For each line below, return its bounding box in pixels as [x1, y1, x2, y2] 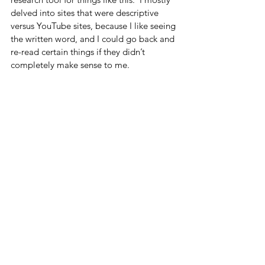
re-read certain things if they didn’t [11, 46, 147, 57]
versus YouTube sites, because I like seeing [11, 20, 178, 31]
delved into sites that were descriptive [11, 7, 161, 18]
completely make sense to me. [11, 59, 134, 70]
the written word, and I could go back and [11, 33, 177, 44]
